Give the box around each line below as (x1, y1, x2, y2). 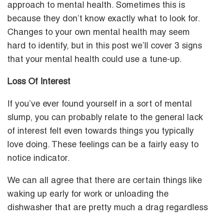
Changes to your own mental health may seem (7, 29, 190, 37)
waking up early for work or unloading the (7, 190, 169, 199)
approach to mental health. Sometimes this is (7, 1, 185, 10)
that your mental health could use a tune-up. (7, 56, 182, 64)
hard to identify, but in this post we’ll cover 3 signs (7, 42, 202, 50)
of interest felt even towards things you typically (7, 127, 194, 136)
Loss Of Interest (7, 78, 70, 86)
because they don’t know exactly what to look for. (7, 15, 200, 23)
